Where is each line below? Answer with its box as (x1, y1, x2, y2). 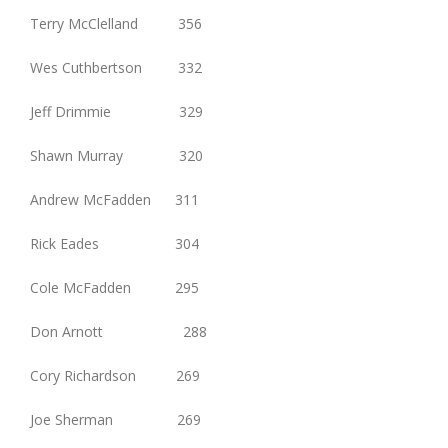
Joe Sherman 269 (30, 410, 201, 430)
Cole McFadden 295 (30, 278, 199, 298)
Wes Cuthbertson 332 (30, 58, 202, 78)
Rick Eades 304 (30, 234, 199, 254)
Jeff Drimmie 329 (30, 102, 203, 122)
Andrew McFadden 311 (30, 190, 199, 210)
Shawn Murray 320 (30, 146, 203, 166)
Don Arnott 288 (30, 322, 207, 342)
